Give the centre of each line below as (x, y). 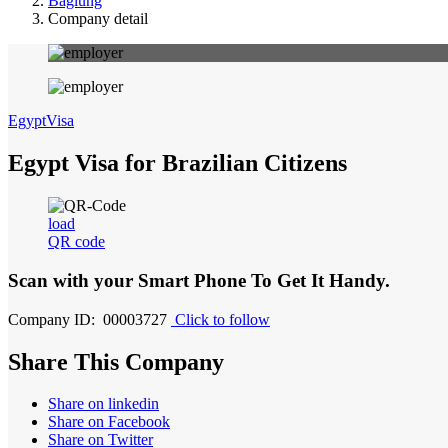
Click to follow (222, 319)
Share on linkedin (103, 404)
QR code (76, 242)
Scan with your (73, 280)
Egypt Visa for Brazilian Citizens (177, 163)
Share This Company (116, 361)
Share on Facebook (109, 422)
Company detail (98, 19)
